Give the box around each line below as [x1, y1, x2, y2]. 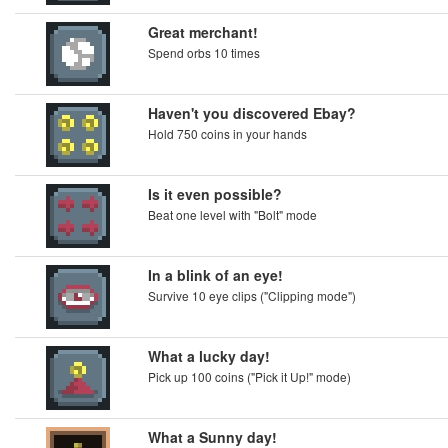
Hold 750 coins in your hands [148, 125, 307, 142]
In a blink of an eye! [148, 265, 283, 285]
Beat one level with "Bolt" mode [148, 206, 317, 223]
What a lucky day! [148, 346, 270, 366]
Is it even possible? [148, 184, 282, 204]
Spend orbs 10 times [148, 44, 260, 61]
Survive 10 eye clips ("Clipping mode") [148, 287, 356, 304]
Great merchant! [148, 22, 258, 42]
